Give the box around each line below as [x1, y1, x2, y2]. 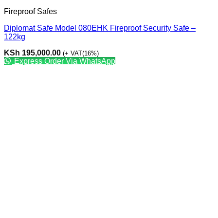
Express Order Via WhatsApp [12, 56, 115, 65]
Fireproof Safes [4, 7, 57, 16]
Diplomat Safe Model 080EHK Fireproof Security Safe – [4, 23, 196, 32]
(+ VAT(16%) [63, 49, 99, 57]
